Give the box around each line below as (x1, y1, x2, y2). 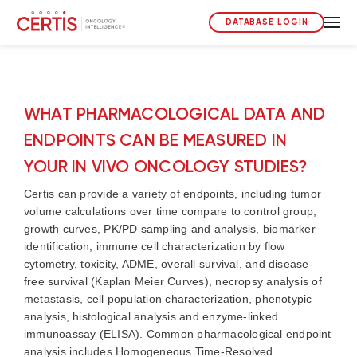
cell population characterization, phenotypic (86, 292, 312, 305)
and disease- (241, 257, 313, 270)
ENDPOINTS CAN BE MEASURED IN (24, 130, 288, 150)
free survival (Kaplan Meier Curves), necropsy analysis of (24, 275, 322, 288)
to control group (227, 205, 314, 218)
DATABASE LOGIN (225, 17, 308, 27)
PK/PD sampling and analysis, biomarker (104, 222, 316, 235)
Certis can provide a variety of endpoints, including (24, 187, 291, 200)
